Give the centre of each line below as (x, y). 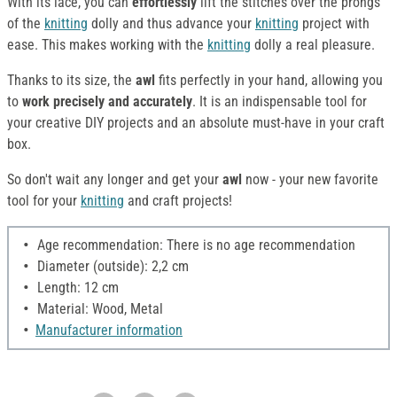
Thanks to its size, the (71, 81)
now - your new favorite (312, 180)
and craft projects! (178, 201)
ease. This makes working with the (107, 45)
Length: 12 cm (76, 288)
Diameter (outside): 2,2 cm (111, 267)
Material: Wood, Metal (98, 309)
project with (334, 24)
